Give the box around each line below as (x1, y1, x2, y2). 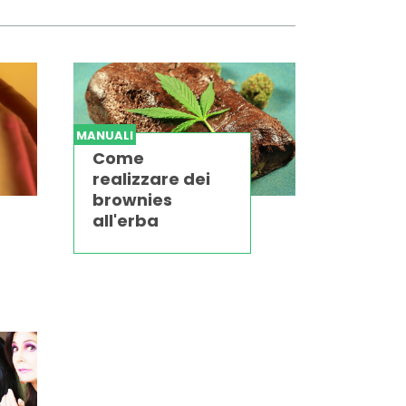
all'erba (92, 209, 159, 233)
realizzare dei (92, 168, 210, 191)
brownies (92, 188, 172, 212)
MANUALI (75, 127, 133, 145)
